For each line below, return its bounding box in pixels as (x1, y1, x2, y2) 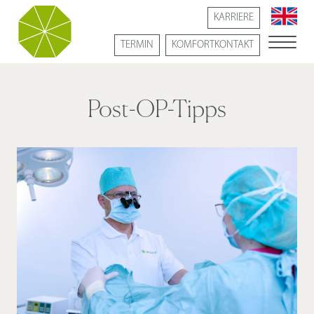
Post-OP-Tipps (88, 99, 226, 123)
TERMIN (120, 40, 153, 50)
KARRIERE (213, 13, 254, 23)
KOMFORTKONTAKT (171, 40, 254, 50)
